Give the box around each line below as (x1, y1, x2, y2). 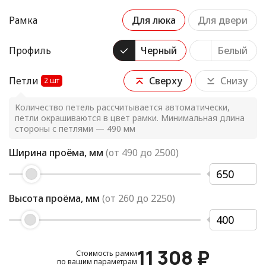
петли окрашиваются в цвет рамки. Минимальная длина (15, 112, 245, 124)
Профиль (9, 44, 51, 58)
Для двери (198, 14, 248, 27)
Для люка (132, 14, 176, 27)
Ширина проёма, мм (9, 146, 103, 160)
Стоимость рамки (75, 248, 137, 259)
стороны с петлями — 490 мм (15, 123, 135, 135)
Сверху (149, 74, 182, 88)
